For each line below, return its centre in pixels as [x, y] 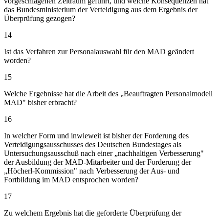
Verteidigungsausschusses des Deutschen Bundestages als [93, 144]
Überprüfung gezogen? [40, 18]
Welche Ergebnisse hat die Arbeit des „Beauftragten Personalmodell [108, 93]
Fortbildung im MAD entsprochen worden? [71, 179]
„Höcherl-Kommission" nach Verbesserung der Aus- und [92, 171]
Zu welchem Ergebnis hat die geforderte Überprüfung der [93, 213]
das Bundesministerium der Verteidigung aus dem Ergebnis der [101, 9]
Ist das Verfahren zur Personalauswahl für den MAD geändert [99, 51]
